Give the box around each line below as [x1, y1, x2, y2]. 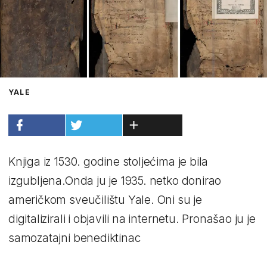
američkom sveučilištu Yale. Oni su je [8, 193, 202, 207]
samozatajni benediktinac [8, 231, 141, 245]
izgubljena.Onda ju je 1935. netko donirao [8, 173, 222, 188]
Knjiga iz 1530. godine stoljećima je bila [8, 154, 209, 169]
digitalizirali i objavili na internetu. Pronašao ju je [8, 212, 256, 226]
